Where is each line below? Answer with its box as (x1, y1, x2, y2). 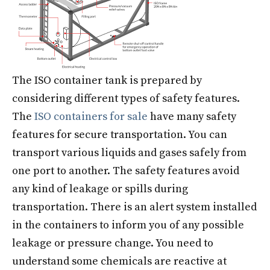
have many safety (148, 110, 236, 124)
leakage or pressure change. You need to (12, 236, 213, 250)
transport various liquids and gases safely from (12, 146, 246, 160)
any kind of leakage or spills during (12, 182, 188, 196)
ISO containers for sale (34, 110, 148, 124)
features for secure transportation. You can (12, 128, 227, 142)
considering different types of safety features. (12, 92, 240, 105)
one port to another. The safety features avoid (12, 164, 239, 178)
